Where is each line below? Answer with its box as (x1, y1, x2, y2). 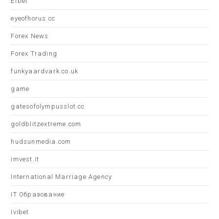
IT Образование (11, 191, 65, 198)
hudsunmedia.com (11, 138, 71, 145)
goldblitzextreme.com (11, 120, 82, 128)
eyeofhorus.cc (11, 15, 56, 22)
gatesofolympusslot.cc (11, 103, 85, 110)
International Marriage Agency (11, 173, 112, 180)
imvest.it (11, 155, 40, 163)
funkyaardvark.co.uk (11, 67, 79, 75)
